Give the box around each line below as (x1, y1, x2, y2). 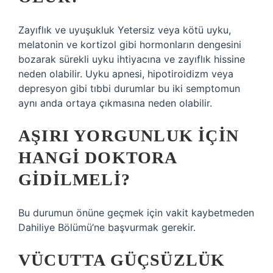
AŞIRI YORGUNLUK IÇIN (18, 126, 239, 145)
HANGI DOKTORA (18, 148, 177, 167)
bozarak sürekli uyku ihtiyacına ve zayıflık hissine (18, 53, 245, 65)
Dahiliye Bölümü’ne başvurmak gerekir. (18, 221, 196, 233)
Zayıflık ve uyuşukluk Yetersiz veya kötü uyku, (18, 24, 231, 36)
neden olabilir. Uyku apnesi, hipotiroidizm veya (18, 68, 233, 80)
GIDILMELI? (18, 170, 130, 189)
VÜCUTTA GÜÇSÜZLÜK (18, 250, 225, 269)
